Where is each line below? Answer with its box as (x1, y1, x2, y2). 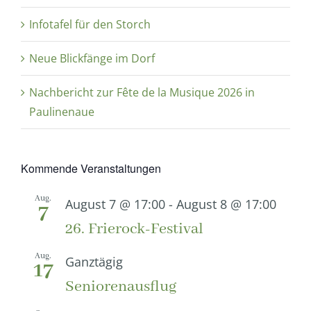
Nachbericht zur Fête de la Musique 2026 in (29, 84, 255, 100)
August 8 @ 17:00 (176, 195, 276, 212)
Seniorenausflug (65, 277, 176, 297)
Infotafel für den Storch (29, 16, 151, 32)
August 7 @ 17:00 (65, 195, 165, 212)
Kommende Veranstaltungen (21, 160, 161, 176)
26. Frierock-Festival (65, 219, 203, 239)
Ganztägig (65, 253, 123, 271)
